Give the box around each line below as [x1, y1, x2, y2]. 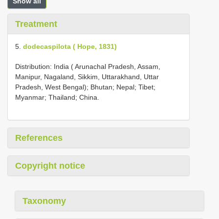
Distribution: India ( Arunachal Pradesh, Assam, [15, 63, 160, 70]
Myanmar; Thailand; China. [15, 93, 99, 101]
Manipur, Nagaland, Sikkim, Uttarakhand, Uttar [15, 73, 159, 81]
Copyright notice [15, 161, 85, 171]
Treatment [15, 19, 57, 29]
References [15, 133, 63, 143]
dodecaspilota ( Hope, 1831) [23, 43, 117, 50]
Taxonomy [22, 196, 66, 206]
